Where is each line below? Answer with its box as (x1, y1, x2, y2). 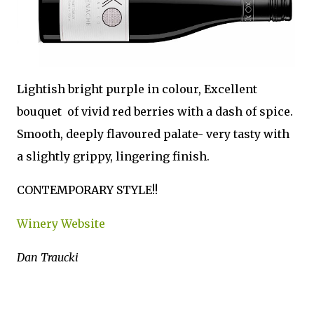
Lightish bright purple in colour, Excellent (17, 82, 257, 96)
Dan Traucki (17, 250, 78, 264)
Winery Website (17, 217, 105, 231)
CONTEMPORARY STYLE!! (17, 183, 158, 197)
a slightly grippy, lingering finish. (17, 149, 210, 163)
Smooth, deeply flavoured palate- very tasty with (17, 127, 289, 141)
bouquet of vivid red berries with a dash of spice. (17, 104, 293, 118)
